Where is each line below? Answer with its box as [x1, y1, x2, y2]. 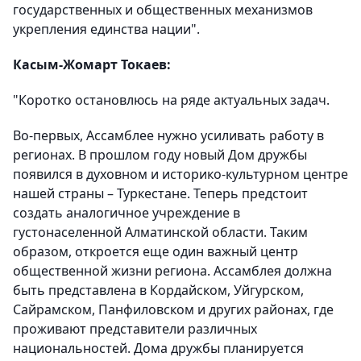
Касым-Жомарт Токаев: [13, 56, 171, 73]
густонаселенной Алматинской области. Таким [13, 223, 308, 241]
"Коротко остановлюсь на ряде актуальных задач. [13, 91, 330, 109]
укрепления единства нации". [13, 20, 200, 38]
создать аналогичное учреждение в [13, 204, 240, 222]
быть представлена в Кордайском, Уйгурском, [13, 281, 304, 299]
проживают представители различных [13, 320, 257, 338]
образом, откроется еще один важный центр [13, 243, 298, 260]
